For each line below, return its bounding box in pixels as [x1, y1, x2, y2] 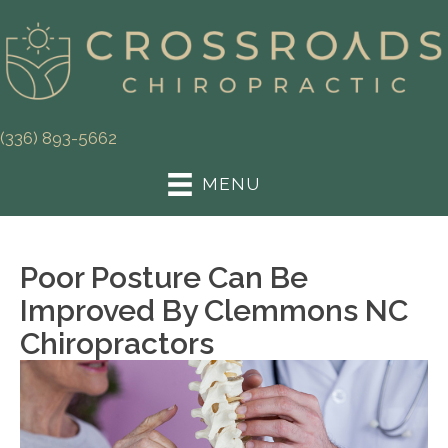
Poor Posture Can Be [20, 260, 308, 296]
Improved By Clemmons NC [20, 293, 408, 329]
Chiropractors [20, 326, 214, 362]
